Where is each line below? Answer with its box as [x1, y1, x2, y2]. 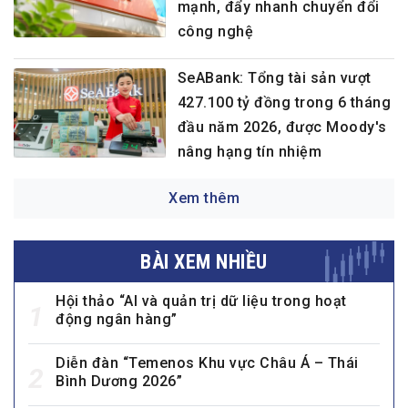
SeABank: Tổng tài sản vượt [177, 69, 372, 87]
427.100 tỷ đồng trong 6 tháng [177, 94, 392, 112]
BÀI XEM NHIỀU [140, 250, 268, 274]
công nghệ [177, 23, 254, 41]
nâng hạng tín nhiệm [177, 143, 322, 161]
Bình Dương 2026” [56, 372, 182, 391]
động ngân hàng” [56, 311, 178, 329]
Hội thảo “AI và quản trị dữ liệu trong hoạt [56, 292, 347, 311]
